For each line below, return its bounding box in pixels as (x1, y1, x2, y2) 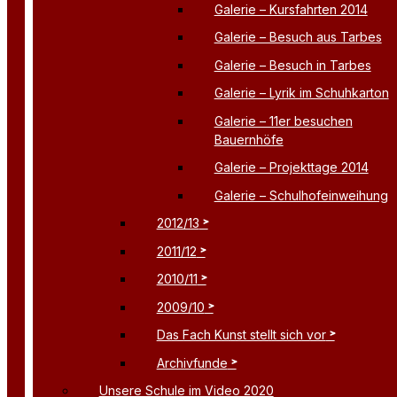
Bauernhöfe (214, 131, 284, 147)
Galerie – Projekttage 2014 (214, 160, 369, 175)
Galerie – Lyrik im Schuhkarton (214, 85, 389, 101)
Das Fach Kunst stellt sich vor (156, 327, 326, 343)
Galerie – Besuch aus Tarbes (214, 29, 382, 45)
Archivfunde (156, 354, 228, 370)
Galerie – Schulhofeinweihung (214, 187, 388, 203)
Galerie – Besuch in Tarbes (214, 57, 371, 73)
